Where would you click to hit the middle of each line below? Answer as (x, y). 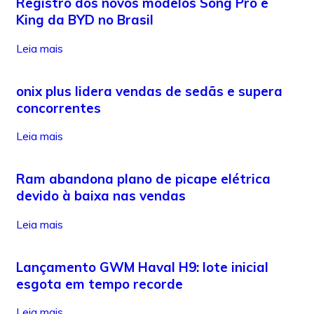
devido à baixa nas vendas (101, 196)
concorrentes (59, 108)
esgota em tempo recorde (100, 284)
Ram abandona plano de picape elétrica (143, 179)
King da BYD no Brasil (85, 20)
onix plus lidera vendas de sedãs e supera (149, 91)
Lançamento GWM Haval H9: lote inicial (142, 267)
